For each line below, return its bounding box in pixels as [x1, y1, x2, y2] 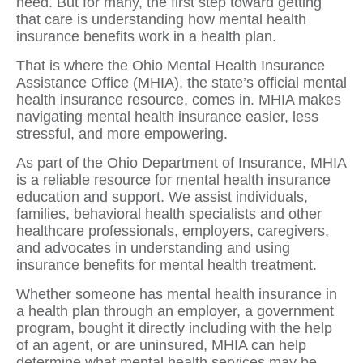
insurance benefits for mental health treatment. [16, 257, 317, 274]
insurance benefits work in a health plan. [16, 28, 276, 45]
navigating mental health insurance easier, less [16, 109, 318, 126]
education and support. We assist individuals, [16, 189, 308, 206]
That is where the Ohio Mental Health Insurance [16, 58, 325, 75]
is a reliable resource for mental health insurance [16, 172, 331, 189]
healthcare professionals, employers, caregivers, [16, 223, 329, 240]
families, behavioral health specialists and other [16, 206, 322, 223]
